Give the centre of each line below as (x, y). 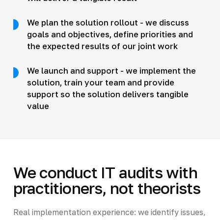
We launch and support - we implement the (111, 70)
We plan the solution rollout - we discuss (108, 22)
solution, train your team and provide (100, 82)
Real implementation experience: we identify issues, (109, 212)
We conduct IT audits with (105, 172)
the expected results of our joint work (102, 46)
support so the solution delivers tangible (108, 94)
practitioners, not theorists (107, 188)
